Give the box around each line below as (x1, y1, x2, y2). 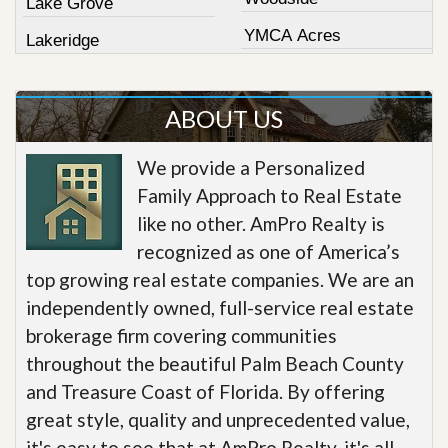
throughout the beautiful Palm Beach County (26, 352, 404, 376)
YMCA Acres (243, 26, 341, 46)
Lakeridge (26, 31, 99, 51)
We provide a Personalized (137, 156, 365, 180)
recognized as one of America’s (137, 240, 400, 264)
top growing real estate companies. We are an (26, 268, 414, 292)
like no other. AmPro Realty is (137, 212, 385, 236)
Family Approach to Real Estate (137, 184, 402, 208)
